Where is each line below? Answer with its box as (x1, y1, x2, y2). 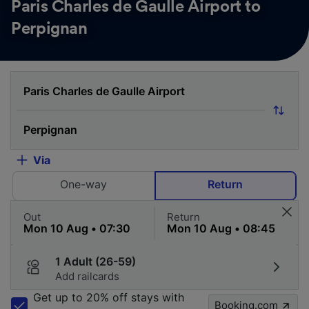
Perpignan (11, 20, 88, 37)
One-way (60, 177, 108, 191)
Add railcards (55, 269, 119, 283)
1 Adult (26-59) (55, 254, 136, 268)
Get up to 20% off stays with (33, 290, 184, 304)
